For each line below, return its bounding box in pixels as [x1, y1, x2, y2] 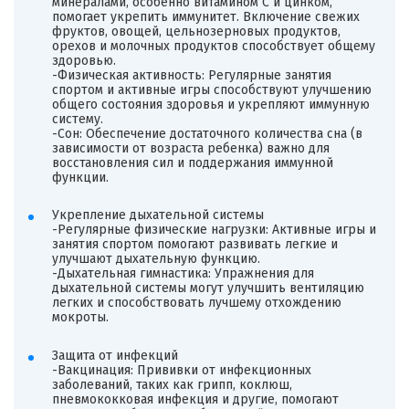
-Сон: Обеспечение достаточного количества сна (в [51, 125, 362, 142]
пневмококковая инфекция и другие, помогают [51, 391, 339, 407]
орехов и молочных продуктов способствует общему [51, 37, 375, 54]
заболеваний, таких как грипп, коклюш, [51, 376, 292, 393]
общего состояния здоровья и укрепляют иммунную [51, 96, 370, 112]
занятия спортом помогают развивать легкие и [51, 236, 338, 253]
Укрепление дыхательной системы [51, 207, 264, 224]
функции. [51, 169, 109, 185]
